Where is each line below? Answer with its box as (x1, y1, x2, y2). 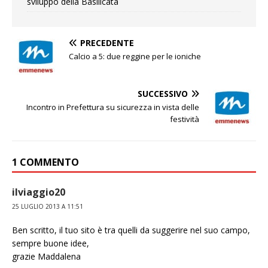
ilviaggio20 (12, 185, 65, 199)
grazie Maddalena (12, 251, 81, 263)
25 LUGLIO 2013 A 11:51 (12, 202, 83, 211)
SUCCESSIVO (138, 88, 188, 100)
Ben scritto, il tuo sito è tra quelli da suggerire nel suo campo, (12, 224, 250, 236)
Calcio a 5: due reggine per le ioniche (69, 51, 201, 62)
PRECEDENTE (80, 37, 134, 49)
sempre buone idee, (12, 237, 89, 249)
